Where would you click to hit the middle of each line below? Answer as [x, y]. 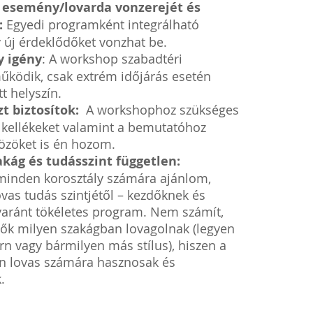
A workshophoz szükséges [161, 110]
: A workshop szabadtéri [112, 59]
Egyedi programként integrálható [103, 24]
